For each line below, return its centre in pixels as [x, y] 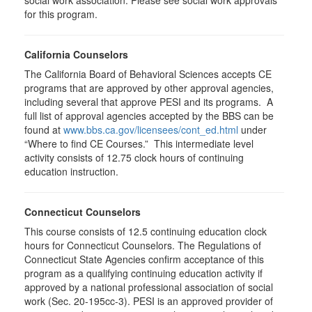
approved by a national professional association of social [149, 287]
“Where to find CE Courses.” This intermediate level [139, 143]
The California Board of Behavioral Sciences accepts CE [148, 74]
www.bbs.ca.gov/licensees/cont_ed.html [151, 130]
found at [44, 130]
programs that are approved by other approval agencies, [149, 88]
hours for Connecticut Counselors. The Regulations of [143, 245]
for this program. [62, 14]
